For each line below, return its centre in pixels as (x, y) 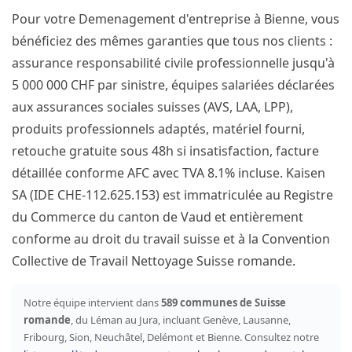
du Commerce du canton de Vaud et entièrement (158, 217)
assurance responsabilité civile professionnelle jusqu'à (173, 63)
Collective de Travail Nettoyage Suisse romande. (154, 261)
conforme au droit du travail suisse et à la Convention (171, 239)
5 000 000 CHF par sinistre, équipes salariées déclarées (173, 85)
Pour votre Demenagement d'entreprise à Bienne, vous (176, 19)
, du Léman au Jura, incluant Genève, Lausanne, (181, 320)
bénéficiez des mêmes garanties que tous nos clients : (172, 41)
